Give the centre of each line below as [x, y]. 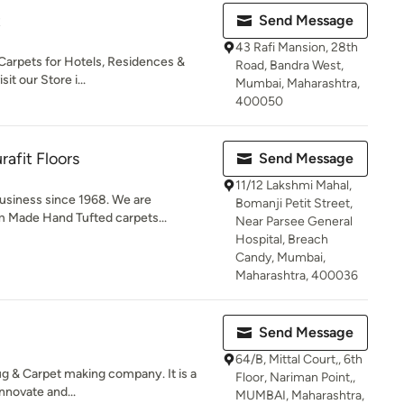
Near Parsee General [294, 221]
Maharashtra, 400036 [297, 275]
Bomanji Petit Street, [294, 203]
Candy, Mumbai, [280, 257]
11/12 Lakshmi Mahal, [294, 185]
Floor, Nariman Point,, [295, 377]
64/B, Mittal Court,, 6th [299, 359]
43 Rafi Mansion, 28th [297, 47]
